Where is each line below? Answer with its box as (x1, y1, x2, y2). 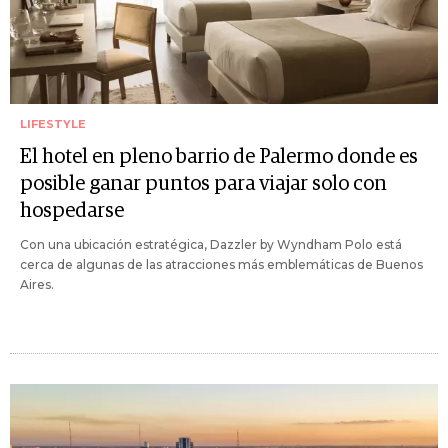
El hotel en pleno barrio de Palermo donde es (20, 147, 418, 167)
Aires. (20, 277, 54, 292)
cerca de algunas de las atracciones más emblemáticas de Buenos (20, 257, 423, 272)
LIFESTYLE (20, 117, 86, 131)
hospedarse (20, 201, 124, 221)
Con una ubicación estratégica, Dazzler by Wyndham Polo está (20, 237, 402, 252)
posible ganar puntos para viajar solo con (20, 174, 387, 194)
